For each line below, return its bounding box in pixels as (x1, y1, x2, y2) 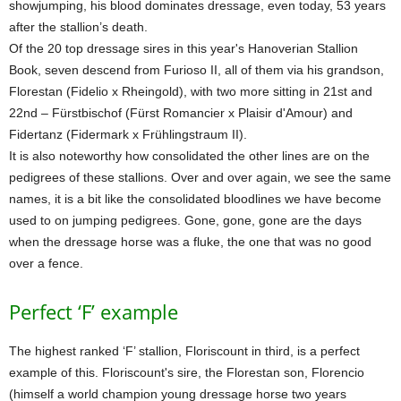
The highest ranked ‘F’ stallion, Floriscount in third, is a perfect (9, 344, 360, 358)
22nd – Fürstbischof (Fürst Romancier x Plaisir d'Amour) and (9, 106, 353, 120)
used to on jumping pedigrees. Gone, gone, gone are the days (9, 213, 362, 227)
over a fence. (9, 256, 83, 270)
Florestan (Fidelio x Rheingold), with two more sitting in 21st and (9, 84, 372, 98)
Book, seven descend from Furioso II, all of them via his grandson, (9, 63, 384, 77)
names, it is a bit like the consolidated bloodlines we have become (9, 192, 381, 206)
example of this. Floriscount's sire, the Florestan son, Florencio (9, 365, 364, 380)
